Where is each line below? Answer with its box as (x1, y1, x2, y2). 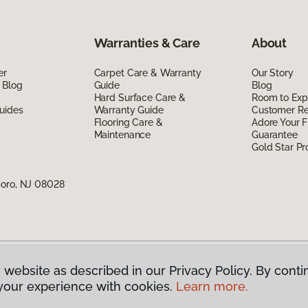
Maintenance (93, 129, 151, 140)
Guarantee (251, 129, 298, 140)
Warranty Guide (93, 104, 164, 115)
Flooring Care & (93, 116, 163, 128)
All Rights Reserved (46, 271, 133, 283)
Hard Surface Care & (93, 91, 186, 103)
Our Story (251, 67, 294, 78)
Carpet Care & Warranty (93, 67, 201, 78)
